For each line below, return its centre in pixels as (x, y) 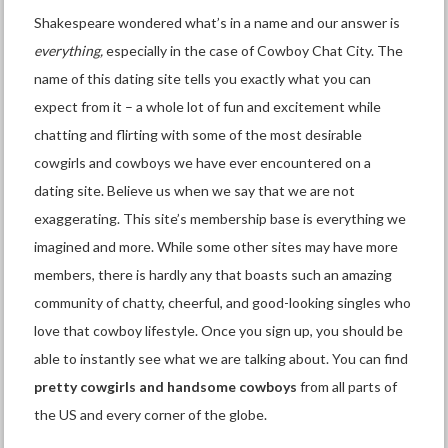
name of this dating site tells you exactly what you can (203, 79)
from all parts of (347, 387)
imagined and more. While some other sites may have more (216, 247)
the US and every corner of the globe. (151, 415)
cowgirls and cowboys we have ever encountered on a (203, 163)
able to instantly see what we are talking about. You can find (221, 359)
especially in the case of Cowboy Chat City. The (255, 51)
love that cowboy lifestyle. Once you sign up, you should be (219, 331)
